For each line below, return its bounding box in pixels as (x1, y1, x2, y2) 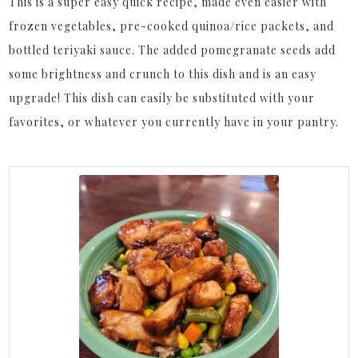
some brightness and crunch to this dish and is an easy (9, 66, 317, 82)
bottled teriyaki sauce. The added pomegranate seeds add (9, 42, 336, 58)
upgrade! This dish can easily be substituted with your (9, 90, 316, 106)
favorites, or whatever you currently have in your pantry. (9, 114, 340, 130)
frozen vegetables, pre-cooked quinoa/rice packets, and (9, 18, 335, 34)
